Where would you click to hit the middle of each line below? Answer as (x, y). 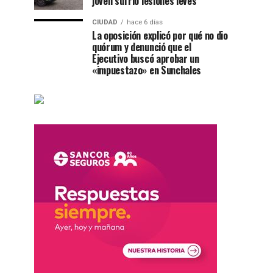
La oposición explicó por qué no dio (160, 36)
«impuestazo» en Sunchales (147, 70)
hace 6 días (145, 23)
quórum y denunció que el (142, 47)
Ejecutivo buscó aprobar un (146, 59)
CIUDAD (105, 23)
